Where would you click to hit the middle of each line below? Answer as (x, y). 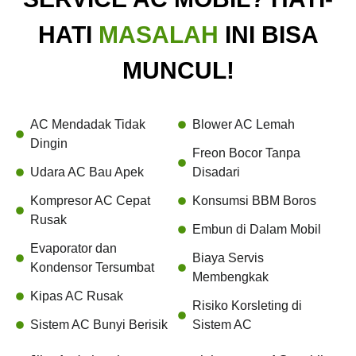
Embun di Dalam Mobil (256, 230)
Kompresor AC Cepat (90, 201)
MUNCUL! (178, 70)
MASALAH (155, 34)
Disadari (216, 172)
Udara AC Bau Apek (87, 172)
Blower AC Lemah (243, 125)
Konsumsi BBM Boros (254, 201)
